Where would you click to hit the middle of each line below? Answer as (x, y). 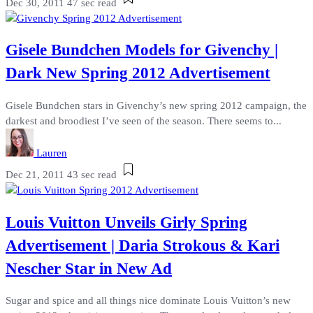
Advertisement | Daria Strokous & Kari (143, 245)
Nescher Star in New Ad (89, 268)
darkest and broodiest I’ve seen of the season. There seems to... (144, 121)
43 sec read (92, 174)
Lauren (52, 153)
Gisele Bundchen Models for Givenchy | (142, 50)
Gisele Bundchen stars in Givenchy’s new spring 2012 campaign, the (156, 105)
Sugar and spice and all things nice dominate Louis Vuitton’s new (148, 301)
